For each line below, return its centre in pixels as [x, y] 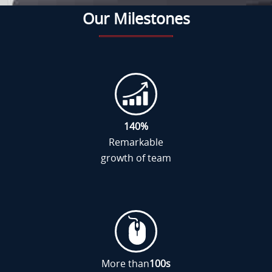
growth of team [136, 158]
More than [125, 263]
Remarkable [136, 142]
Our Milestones [136, 18]
